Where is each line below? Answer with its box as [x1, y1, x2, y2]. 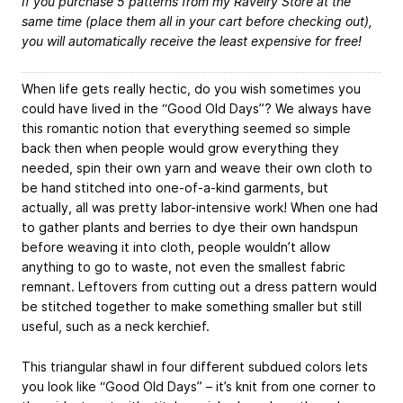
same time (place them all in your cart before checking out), [22, 13, 372, 30]
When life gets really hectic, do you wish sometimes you [22, 80, 361, 96]
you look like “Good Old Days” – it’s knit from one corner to [22, 378, 376, 394]
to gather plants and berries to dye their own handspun [22, 219, 358, 235]
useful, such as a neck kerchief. [22, 318, 210, 334]
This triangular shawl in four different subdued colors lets [22, 358, 368, 374]
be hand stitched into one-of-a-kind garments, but [22, 179, 328, 195]
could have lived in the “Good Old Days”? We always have [22, 100, 372, 116]
